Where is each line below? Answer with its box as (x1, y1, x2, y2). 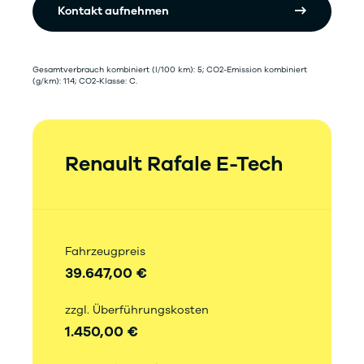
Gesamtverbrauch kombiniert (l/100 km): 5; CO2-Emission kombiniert (32, 64, 307, 76)
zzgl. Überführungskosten (65, 302, 209, 318)
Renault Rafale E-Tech (65, 150, 283, 179)
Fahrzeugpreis (65, 244, 145, 260)
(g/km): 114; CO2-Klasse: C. (32, 76, 137, 88)
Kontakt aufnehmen (58, 3, 169, 19)
